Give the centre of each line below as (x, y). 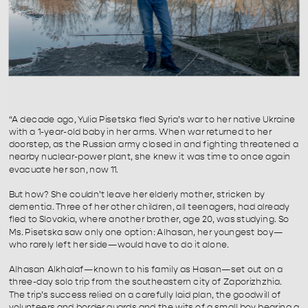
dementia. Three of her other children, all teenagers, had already (149, 207)
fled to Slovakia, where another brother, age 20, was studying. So (148, 220)
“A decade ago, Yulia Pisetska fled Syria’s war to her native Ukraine (152, 119)
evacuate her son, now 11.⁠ (64, 169)
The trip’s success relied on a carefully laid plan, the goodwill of (145, 295)
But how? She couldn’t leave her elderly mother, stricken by (136, 194)
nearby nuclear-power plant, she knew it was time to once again (150, 157)
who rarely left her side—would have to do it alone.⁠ (119, 244)
